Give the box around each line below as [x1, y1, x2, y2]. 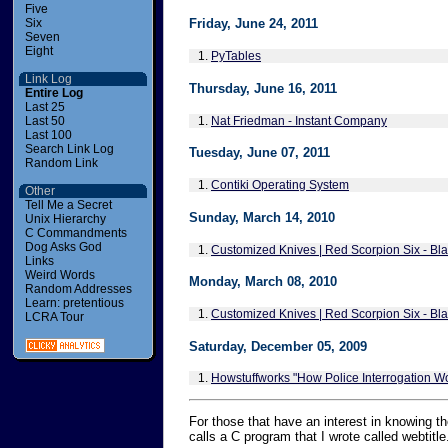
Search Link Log [25, 142, 114, 156]
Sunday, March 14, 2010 [189, 209, 335, 225]
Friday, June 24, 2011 [189, 16, 318, 32]
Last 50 [25, 114, 65, 128]
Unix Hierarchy [25, 212, 106, 226]
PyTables [211, 49, 261, 64]
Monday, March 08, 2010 [189, 274, 337, 290]
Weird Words [25, 268, 95, 282]
